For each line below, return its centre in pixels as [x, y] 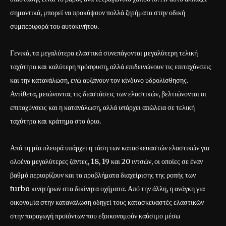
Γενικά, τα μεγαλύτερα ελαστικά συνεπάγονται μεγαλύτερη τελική [104, 53]
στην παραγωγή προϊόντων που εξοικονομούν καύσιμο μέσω [95, 216]
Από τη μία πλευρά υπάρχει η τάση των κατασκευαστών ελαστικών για [110, 148]
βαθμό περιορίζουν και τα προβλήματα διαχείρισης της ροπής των [103, 175]
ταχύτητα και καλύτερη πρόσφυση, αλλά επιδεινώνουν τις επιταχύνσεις [111, 66]
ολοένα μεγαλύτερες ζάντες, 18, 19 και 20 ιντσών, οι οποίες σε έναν [106, 161]
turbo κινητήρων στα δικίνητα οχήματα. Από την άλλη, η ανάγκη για [107, 188]
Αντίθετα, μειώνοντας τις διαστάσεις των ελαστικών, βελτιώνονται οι [108, 94]
